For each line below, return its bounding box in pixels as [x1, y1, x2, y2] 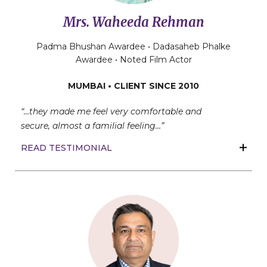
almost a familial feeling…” [52, 120, 164, 132]
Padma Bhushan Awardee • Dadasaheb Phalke [36, 41, 231, 52]
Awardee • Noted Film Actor [75, 54, 192, 66]
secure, [21, 120, 52, 132]
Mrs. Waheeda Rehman [63, 14, 204, 31]
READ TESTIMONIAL [21, 142, 112, 154]
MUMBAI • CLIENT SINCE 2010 [68, 80, 199, 92]
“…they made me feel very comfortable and [21, 106, 201, 117]
